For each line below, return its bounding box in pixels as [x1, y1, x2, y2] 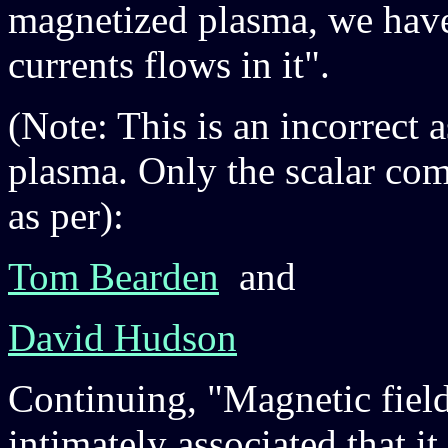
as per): [8, 194, 124, 237]
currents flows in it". [8, 43, 330, 86]
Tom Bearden [8, 255, 219, 298]
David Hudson [8, 316, 237, 359]
